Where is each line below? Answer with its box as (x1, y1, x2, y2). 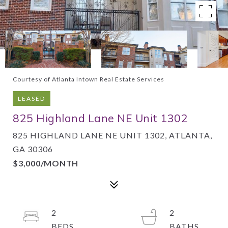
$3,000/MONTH (13, 158, 78, 168)
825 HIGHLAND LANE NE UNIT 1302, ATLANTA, (13, 130, 212, 140)
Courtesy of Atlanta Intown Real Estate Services (13, 75, 164, 83)
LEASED (18, 95, 45, 102)
